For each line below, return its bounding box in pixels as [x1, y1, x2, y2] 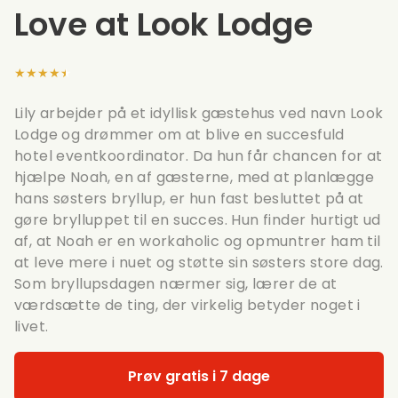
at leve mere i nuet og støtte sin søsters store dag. [14, 252, 384, 273]
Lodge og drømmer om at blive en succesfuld [14, 124, 345, 145]
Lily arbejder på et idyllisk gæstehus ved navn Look [14, 103, 384, 123]
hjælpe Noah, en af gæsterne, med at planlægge [14, 167, 374, 187]
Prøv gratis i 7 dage [128, 366, 270, 386]
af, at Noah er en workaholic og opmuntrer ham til [14, 231, 381, 251]
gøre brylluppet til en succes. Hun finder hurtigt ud [14, 210, 381, 230]
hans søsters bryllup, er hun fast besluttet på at [14, 188, 364, 209]
